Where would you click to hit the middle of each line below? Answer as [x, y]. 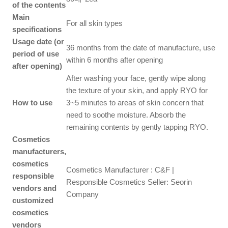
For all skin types [95, 23]
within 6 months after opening [115, 60]
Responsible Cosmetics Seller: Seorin [129, 182]
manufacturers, [39, 151]
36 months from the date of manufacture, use [141, 47]
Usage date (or [38, 41]
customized [33, 200]
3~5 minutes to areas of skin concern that [135, 102]
